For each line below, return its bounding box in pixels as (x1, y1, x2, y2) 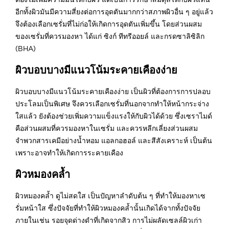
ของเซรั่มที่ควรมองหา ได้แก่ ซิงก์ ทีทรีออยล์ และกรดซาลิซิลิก (15, 32, 204, 40)
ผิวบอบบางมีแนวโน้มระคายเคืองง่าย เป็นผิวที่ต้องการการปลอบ (15, 87, 211, 96)
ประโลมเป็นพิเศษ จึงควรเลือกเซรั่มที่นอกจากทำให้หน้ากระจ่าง (15, 99, 209, 108)
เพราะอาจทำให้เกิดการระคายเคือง (15, 148, 123, 157)
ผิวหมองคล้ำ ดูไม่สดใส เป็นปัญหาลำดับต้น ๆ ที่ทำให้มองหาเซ (15, 191, 205, 200)
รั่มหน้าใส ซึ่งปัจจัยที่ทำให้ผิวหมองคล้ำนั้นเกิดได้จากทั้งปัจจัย (15, 203, 200, 212)
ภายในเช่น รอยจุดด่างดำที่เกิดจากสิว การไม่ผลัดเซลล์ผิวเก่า (15, 216, 202, 224)
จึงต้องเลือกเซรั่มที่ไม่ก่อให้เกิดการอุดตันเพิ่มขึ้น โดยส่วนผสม (15, 19, 202, 28)
